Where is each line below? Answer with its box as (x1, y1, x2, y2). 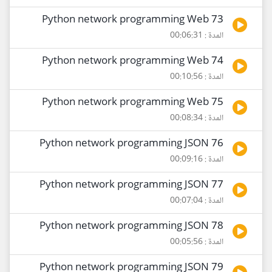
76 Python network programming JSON (211, 135, 223, 153)
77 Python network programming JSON (211, 177, 223, 194)
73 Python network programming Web (211, 12, 223, 29)
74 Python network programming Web (211, 53, 223, 70)
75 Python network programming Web (211, 94, 223, 112)
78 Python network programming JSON (211, 218, 223, 236)
